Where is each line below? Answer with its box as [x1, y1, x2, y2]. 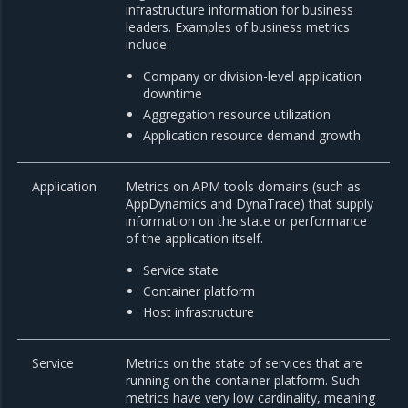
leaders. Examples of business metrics [126, 18, 351, 36]
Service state [143, 261, 219, 280]
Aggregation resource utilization [143, 106, 331, 124]
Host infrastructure [143, 303, 255, 321]
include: [126, 36, 170, 54]
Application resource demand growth [143, 127, 362, 145]
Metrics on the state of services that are [126, 354, 363, 372]
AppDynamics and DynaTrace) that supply [126, 195, 374, 213]
